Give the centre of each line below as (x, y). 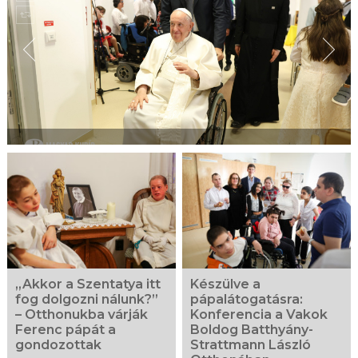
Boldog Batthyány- (252, 329)
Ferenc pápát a (65, 329)
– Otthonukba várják (81, 314)
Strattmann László (251, 344)
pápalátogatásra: (247, 299)
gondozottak (58, 344)
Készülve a (226, 284)
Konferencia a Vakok (259, 314)
